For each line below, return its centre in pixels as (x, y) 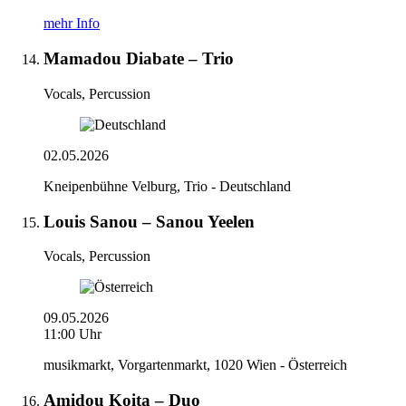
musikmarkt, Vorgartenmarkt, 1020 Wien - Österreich (195, 365)
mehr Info (72, 24)
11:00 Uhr (72, 334)
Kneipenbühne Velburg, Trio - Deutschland (167, 186)
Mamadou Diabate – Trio (139, 59)
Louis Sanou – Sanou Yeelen (149, 221)
